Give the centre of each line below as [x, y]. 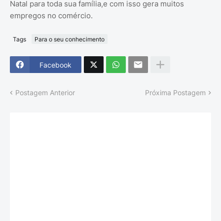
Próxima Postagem [175, 93]
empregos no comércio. [51, 16]
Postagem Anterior [45, 93]
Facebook [55, 65]
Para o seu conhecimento [70, 39]
